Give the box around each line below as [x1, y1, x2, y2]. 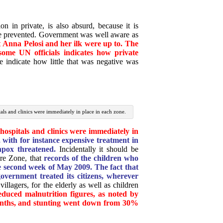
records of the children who [43, 154, 138, 163]
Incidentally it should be [56, 145, 138, 154]
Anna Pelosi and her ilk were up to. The [2, 39, 138, 48]
